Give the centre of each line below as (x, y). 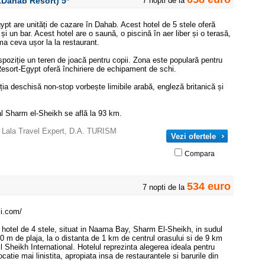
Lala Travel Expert (33, 131)
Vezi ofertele (193, 136)
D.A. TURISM (93, 131)
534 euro (209, 186)
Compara (199, 154)
